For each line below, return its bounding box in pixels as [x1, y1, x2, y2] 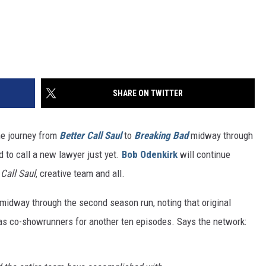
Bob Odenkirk [122, 148, 178, 161]
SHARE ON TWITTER [113, 88, 183, 99]
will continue [178, 148, 230, 161]
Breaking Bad [134, 129, 188, 142]
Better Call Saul [59, 129, 122, 142]
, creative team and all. [36, 167, 125, 180]
